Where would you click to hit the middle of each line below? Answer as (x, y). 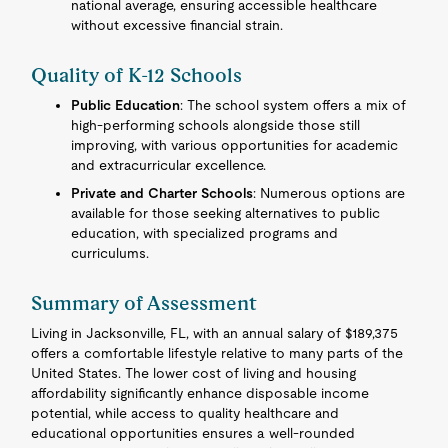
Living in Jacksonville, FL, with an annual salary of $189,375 (215, 333)
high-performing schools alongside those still (216, 125)
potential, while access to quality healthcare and (185, 413)
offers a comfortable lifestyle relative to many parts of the (217, 353)
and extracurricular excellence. (169, 165)
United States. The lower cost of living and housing (194, 373)
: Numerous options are (329, 193)
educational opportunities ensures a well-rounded (193, 433)
